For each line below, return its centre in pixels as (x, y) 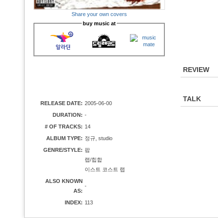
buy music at (99, 23)
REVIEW (196, 70)
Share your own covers (99, 14)
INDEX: (74, 202)
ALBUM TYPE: (64, 138)
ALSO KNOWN (64, 181)
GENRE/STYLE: (63, 150)
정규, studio (99, 138)
